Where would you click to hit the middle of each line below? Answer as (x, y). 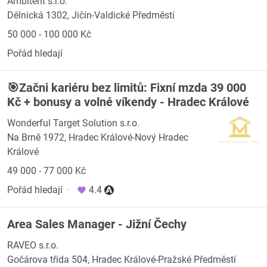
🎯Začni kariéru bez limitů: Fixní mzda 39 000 (127, 88)
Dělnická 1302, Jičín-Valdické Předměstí (91, 15)
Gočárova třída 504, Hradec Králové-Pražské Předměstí (122, 260)
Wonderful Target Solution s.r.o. (73, 123)
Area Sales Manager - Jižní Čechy (97, 224)
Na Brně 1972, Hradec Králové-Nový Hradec (98, 137)
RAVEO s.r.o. (33, 245)
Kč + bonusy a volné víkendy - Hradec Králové (128, 102)
